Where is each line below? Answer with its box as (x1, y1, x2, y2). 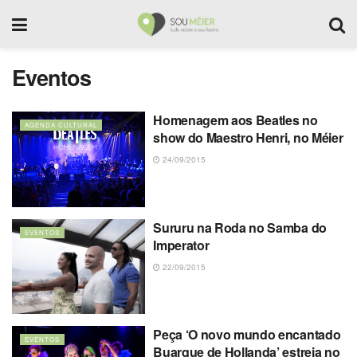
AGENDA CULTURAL (25, 120, 97, 129)
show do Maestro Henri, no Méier (153, 128, 343, 147)
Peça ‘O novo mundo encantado (153, 325, 341, 344)
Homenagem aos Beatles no (153, 111, 318, 129)
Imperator (153, 235, 210, 254)
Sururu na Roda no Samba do (153, 218, 327, 237)
